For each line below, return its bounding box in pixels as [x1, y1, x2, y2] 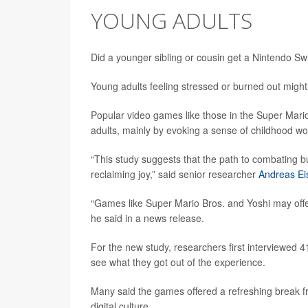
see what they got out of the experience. [91, 255, 265, 269]
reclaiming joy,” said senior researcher [91, 167, 258, 181]
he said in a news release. [91, 211, 204, 225]
